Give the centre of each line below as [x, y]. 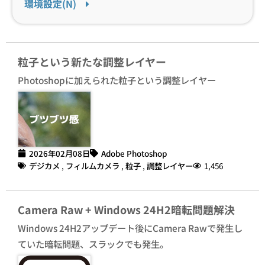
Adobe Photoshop [134, 153]
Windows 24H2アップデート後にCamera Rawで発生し [130, 227]
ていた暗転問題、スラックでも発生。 [93, 243]
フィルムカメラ [93, 165]
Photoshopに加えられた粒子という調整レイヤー [117, 80]
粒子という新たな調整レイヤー [92, 61]
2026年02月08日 [59, 153]
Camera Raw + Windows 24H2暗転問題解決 [126, 209]
